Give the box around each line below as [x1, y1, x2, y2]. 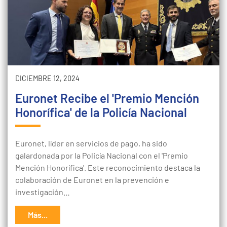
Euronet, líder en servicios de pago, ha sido [15, 138, 167, 148]
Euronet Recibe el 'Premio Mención [15, 91, 199, 105]
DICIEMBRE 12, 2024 [15, 74, 80, 83]
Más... [28, 210, 48, 219]
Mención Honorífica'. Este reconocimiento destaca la [15, 163, 200, 172]
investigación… [15, 187, 70, 197]
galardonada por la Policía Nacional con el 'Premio [15, 150, 188, 160]
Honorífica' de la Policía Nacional [15, 105, 187, 120]
